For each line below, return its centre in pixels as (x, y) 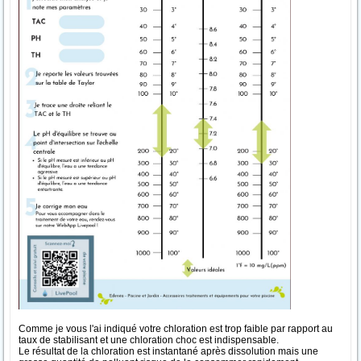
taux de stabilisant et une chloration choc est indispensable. (149, 340)
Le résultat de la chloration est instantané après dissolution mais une (168, 352)
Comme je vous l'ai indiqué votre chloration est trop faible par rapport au (176, 329)
